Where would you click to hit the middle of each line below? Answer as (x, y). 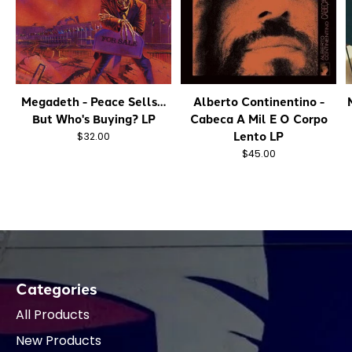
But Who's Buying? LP (93, 118)
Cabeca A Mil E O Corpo (258, 118)
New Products (59, 340)
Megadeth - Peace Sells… (93, 101)
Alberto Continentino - (258, 101)
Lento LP (258, 136)
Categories (57, 289)
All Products (53, 314)
